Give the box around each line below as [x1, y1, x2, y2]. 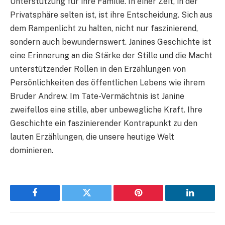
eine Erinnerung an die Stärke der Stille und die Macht [10, 51, 212, 61]
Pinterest [138, 195, 169, 205]
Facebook [34, 195, 69, 205]
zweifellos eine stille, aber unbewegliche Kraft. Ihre [10, 105, 202, 115]
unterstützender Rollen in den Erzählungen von [10, 64, 186, 74]
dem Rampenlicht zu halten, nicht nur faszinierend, [10, 24, 198, 34]
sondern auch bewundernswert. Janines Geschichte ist [10, 37, 211, 47]
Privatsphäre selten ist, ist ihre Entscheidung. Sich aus [10, 10, 212, 20]
